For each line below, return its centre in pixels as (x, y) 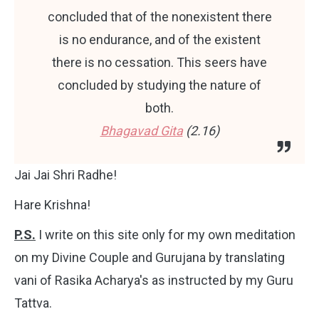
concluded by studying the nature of (159, 85)
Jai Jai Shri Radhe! (66, 175)
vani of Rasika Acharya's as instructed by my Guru (154, 280)
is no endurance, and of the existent (159, 40)
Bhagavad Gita (141, 131)
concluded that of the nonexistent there (159, 17)
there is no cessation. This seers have (159, 62)
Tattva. (33, 303)
